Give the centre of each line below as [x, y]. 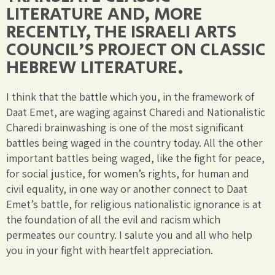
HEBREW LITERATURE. [95, 68]
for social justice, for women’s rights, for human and [128, 173]
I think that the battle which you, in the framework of [130, 96]
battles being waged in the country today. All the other [134, 142]
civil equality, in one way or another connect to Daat [127, 188]
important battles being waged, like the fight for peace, [135, 158]
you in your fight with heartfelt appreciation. [110, 250]
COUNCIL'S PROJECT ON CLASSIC [136, 50]
